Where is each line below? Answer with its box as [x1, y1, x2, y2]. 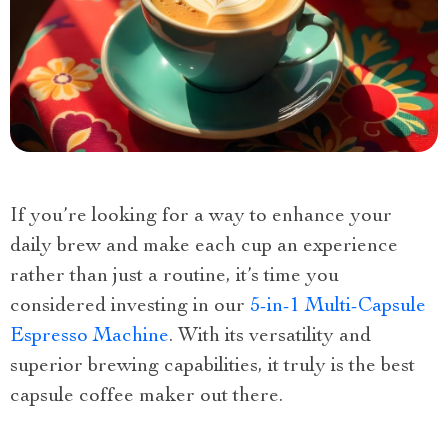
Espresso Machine [10, 326, 169, 347]
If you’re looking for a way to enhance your [10, 206, 392, 227]
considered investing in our [10, 296, 250, 317]
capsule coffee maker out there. [10, 386, 283, 407]
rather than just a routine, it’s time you [10, 266, 339, 287]
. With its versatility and [169, 326, 371, 347]
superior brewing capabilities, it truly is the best [10, 356, 415, 377]
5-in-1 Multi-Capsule [250, 296, 426, 317]
